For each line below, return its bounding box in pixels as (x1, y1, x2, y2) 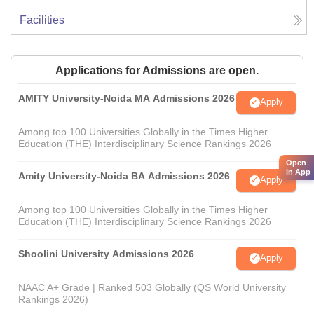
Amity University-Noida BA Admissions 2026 (18, 170, 230, 182)
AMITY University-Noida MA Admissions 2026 (18, 92, 235, 104)
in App (286, 168, 310, 176)
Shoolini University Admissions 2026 (18, 247, 194, 259)
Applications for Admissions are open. (55, 64, 259, 76)
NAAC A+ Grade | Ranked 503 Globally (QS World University (18, 281, 286, 293)
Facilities (20, 13, 64, 26)
